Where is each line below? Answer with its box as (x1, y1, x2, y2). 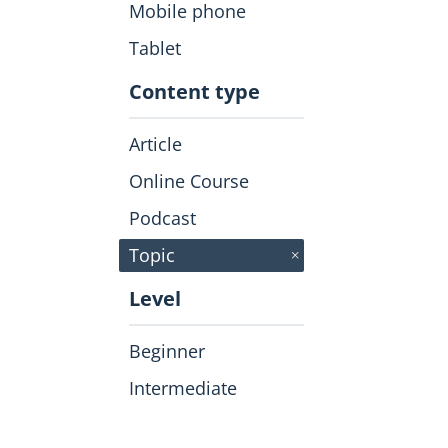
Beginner (129, 339, 205, 364)
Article (129, 132, 182, 157)
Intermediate (129, 376, 237, 401)
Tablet (129, 36, 181, 61)
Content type (129, 78, 260, 106)
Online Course (129, 169, 249, 194)
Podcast (129, 206, 196, 231)
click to (286, 234, 346, 259)
